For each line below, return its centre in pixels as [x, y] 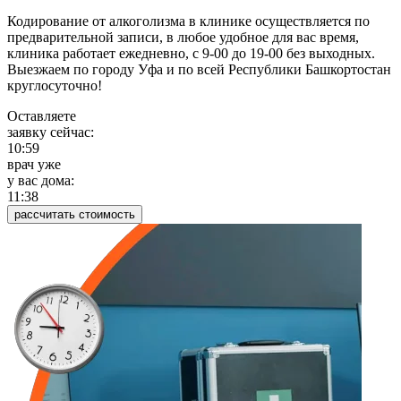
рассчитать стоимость [75, 215]
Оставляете [42, 116]
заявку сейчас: [51, 132]
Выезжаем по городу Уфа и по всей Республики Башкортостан [199, 70]
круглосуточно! [55, 86]
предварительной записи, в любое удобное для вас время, [183, 38]
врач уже [34, 165]
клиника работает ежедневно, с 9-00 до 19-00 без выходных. [191, 54]
